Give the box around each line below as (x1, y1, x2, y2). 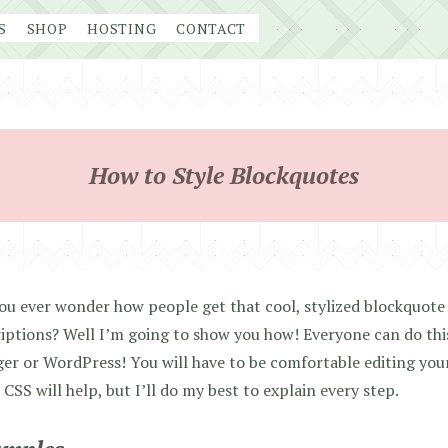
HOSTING (87, 19, 157, 38)
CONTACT (176, 19, 247, 38)
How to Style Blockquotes (89, 159, 359, 191)
